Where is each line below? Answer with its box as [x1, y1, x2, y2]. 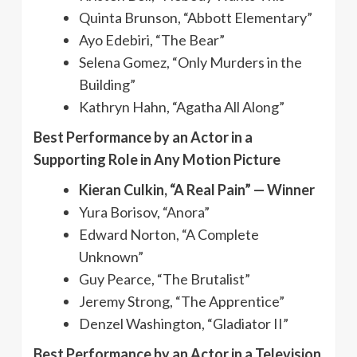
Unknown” [79, 247, 143, 265]
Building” [79, 75, 135, 93]
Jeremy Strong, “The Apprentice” [79, 292, 284, 310]
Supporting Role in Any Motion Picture [33, 150, 280, 168]
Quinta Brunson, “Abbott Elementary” [79, 8, 312, 26]
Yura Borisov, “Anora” [79, 202, 210, 221]
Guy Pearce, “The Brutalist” [79, 269, 250, 288]
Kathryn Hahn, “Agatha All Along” [79, 97, 284, 116]
